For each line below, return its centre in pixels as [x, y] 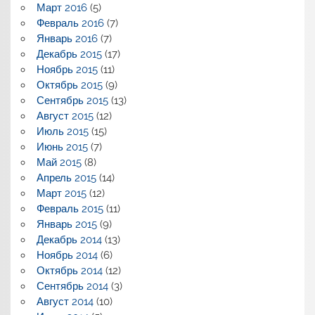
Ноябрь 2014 [67, 255]
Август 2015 [65, 116]
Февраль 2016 [70, 23]
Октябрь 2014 [69, 270]
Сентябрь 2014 [72, 286]
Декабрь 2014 [69, 239]
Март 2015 [61, 193]
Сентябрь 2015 [72, 100]
